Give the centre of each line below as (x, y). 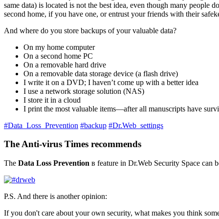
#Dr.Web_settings (136, 125)
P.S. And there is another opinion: (55, 197)
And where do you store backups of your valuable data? (90, 30)
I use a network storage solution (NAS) (84, 91)
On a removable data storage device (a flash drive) (101, 73)
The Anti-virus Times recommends (73, 144)
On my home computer (59, 47)
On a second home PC (58, 56)
